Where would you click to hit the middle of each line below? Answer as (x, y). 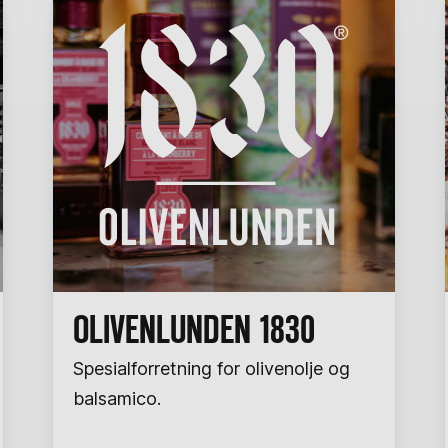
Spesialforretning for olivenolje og (212, 368)
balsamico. (117, 398)
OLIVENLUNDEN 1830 (194, 329)
